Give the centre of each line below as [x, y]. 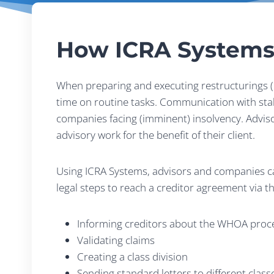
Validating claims [116, 240]
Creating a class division [132, 257]
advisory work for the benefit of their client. [156, 135]
